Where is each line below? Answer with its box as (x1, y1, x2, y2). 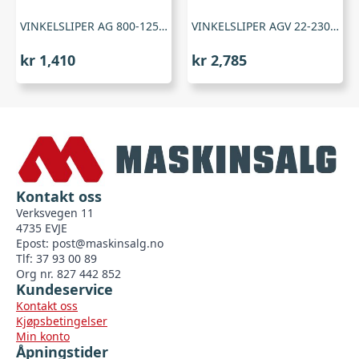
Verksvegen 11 (16, 204, 94, 220)
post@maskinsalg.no (52, 235, 163, 251)
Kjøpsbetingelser (16, 313, 107, 329)
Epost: (16, 235, 52, 251)
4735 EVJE (16, 220, 67, 236)
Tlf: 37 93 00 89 (16, 250, 97, 266)
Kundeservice (16, 279, 113, 299)
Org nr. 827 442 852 (16, 265, 121, 281)
